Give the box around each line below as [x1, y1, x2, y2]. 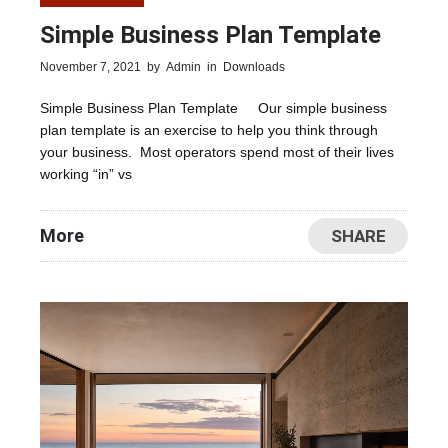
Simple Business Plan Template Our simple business [40, 100, 387, 117]
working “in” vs [40, 166, 132, 183]
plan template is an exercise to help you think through [40, 122, 378, 139]
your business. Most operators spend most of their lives [40, 144, 394, 161]
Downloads [223, 60, 285, 75]
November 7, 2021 [40, 60, 141, 75]
